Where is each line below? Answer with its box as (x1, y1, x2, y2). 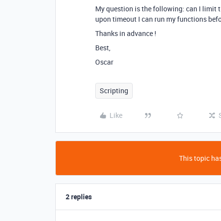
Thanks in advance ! (95, 29, 156, 38)
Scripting (100, 86, 128, 95)
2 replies (66, 192, 92, 201)
